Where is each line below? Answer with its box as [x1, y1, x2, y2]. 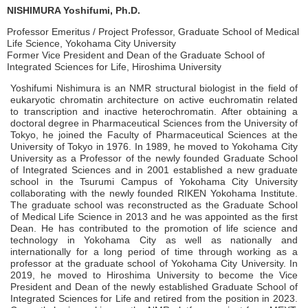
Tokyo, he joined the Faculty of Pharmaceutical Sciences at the [10, 129, 298, 140]
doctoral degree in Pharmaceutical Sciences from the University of [10, 117, 298, 129]
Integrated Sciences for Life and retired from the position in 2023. [10, 292, 298, 304]
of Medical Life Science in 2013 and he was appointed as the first [10, 210, 298, 222]
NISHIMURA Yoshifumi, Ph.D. [7, 4, 140, 16]
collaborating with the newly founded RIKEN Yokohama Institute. [10, 187, 298, 199]
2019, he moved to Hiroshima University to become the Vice [10, 269, 298, 280]
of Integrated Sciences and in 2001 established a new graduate [10, 164, 298, 175]
